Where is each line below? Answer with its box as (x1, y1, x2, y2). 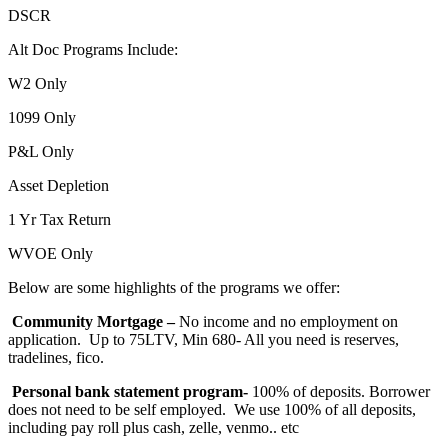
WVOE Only (8, 244, 93, 262)
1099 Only (8, 108, 76, 126)
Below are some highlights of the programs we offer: (8, 278, 340, 296)
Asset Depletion (8, 176, 109, 194)
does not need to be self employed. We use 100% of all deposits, (8, 400, 416, 418)
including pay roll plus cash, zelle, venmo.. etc (8, 418, 299, 436)
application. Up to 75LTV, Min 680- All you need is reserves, (8, 330, 399, 348)
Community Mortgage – (12, 312, 179, 330)
